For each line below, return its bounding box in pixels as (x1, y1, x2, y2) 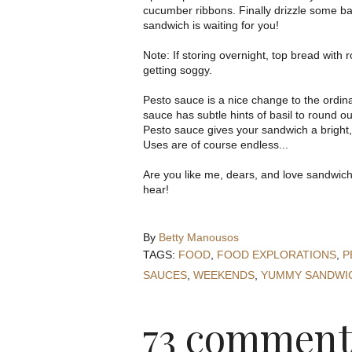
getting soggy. (143, 64, 212, 77)
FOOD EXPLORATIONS (217, 248, 336, 262)
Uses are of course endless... (143, 138, 288, 152)
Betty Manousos (159, 231, 239, 244)
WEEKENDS (193, 269, 255, 282)
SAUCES (143, 269, 187, 282)
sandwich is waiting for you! (143, 19, 279, 32)
